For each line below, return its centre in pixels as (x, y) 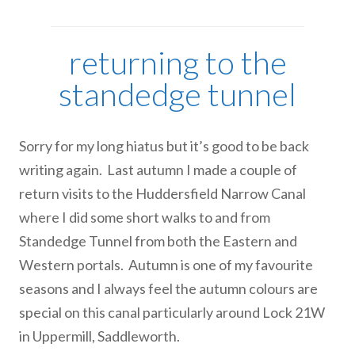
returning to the (177, 63)
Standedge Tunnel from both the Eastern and (158, 241)
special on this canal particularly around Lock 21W (172, 312)
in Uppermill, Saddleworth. (99, 336)
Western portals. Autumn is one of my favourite (166, 265)
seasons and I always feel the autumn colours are (168, 288)
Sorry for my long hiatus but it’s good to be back (164, 146)
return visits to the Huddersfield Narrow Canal (162, 193)
